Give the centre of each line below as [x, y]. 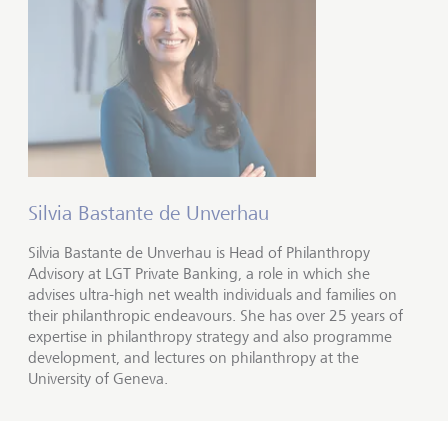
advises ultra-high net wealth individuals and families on [212, 294]
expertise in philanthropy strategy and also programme [210, 336]
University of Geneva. [98, 378]
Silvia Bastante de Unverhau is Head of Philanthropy [199, 252]
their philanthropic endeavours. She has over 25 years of [215, 315]
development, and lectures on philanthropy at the [193, 357]
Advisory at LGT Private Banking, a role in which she [199, 273]
